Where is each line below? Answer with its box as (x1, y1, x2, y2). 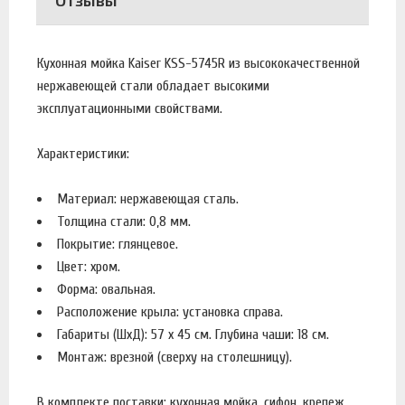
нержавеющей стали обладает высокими (37, 77, 269, 94)
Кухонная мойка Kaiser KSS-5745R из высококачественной (37, 54, 360, 71)
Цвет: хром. (57, 258, 120, 275)
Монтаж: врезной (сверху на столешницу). (57, 348, 292, 365)
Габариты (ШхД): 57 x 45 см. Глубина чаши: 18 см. (57, 325, 329, 343)
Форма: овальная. (57, 280, 155, 297)
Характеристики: (37, 145, 133, 162)
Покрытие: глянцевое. (57, 235, 182, 252)
